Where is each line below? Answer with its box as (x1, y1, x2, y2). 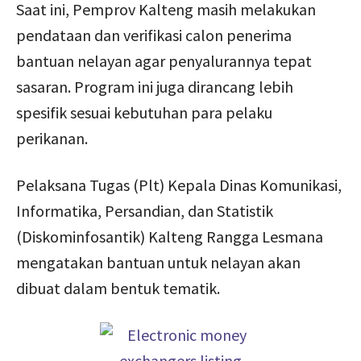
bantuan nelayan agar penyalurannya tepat (16, 50, 312, 71)
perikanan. (16, 127, 88, 148)
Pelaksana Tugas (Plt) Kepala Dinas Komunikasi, (16, 174, 342, 195)
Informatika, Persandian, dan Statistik (16, 200, 273, 221)
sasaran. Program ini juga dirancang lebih (16, 76, 293, 97)
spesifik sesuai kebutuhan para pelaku (16, 102, 272, 122)
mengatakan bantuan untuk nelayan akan (16, 251, 301, 272)
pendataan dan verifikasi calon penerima (16, 24, 292, 45)
